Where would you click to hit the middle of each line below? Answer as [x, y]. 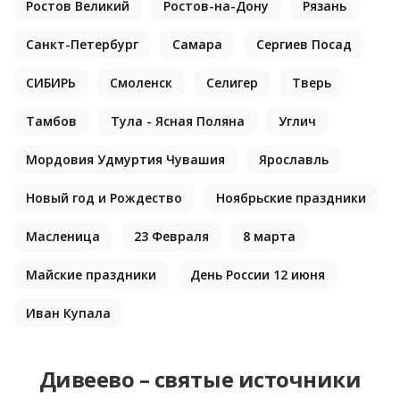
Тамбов [51, 121]
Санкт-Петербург [82, 44]
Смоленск [141, 83]
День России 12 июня [258, 275]
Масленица [63, 236]
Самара [197, 44]
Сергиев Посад [304, 44]
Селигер [232, 83]
